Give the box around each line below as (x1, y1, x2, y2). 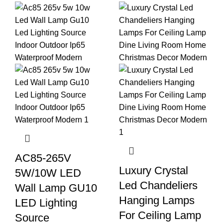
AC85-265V (15, 151, 71, 164)
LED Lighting (15, 196, 77, 209)
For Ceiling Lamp (119, 209, 201, 222)
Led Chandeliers (119, 179, 198, 192)
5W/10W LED (15, 166, 81, 179)
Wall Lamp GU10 (15, 181, 97, 194)
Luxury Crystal (119, 164, 188, 177)
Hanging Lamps (119, 194, 195, 207)
